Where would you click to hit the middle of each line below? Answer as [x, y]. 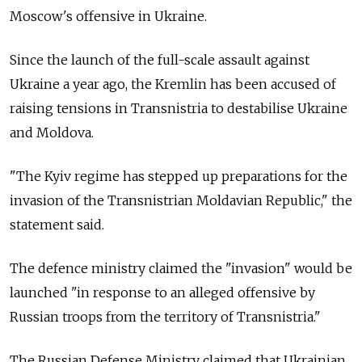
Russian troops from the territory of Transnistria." [165, 317]
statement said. [57, 225]
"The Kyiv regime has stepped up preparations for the [179, 176]
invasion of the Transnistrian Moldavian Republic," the [181, 200]
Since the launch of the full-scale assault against [160, 60]
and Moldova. [53, 133]
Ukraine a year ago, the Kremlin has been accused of [173, 84]
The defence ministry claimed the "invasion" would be [181, 268]
